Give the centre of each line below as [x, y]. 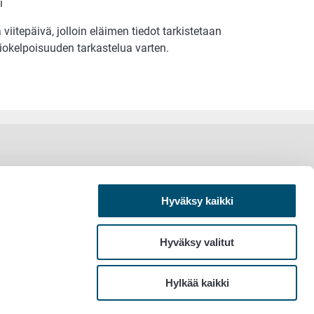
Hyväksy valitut [197, 242]
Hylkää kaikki [197, 283]
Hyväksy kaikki [197, 201]
